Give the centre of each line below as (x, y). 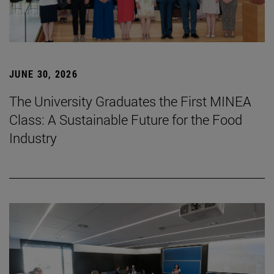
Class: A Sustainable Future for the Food (126, 120)
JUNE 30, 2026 (43, 74)
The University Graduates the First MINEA (130, 102)
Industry (33, 138)
